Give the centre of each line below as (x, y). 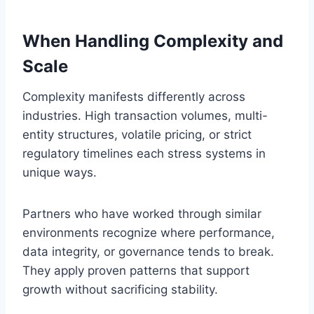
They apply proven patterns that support (136, 270)
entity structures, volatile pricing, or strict (137, 134)
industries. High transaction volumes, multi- (145, 115)
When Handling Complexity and (153, 41)
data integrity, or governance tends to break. (148, 251)
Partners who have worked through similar (142, 213)
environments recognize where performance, (149, 232)
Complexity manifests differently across (134, 96)
